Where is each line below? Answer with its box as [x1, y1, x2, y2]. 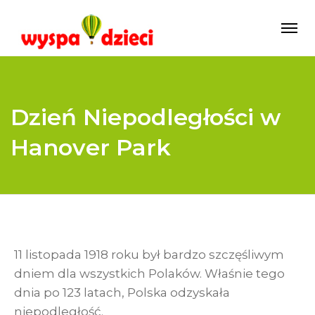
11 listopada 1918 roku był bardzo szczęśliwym [14, 247, 284, 262]
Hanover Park [11, 134, 171, 161]
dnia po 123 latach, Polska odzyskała [14, 285, 230, 300]
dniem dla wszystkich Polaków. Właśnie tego [14, 266, 285, 281]
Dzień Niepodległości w [11, 103, 281, 131]
